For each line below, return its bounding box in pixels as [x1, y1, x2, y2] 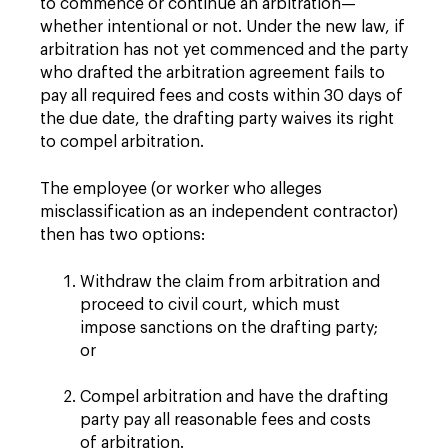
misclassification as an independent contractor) [40, 204, 398, 220]
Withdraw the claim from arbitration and [80, 274, 380, 290]
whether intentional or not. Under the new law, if [40, 19, 405, 35]
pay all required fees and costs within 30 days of [40, 88, 403, 104]
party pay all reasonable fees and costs [80, 412, 371, 428]
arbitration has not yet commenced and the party [40, 42, 408, 58]
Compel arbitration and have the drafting [80, 389, 388, 405]
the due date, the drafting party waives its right [40, 111, 394, 127]
